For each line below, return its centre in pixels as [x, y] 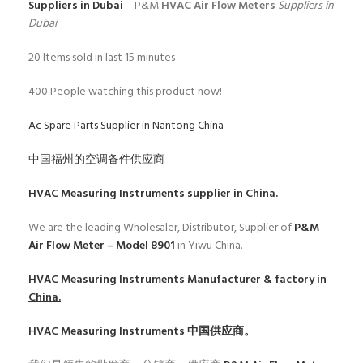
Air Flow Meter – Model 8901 [103, 246]
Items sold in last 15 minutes [109, 58]
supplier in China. [231, 194]
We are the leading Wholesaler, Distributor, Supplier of [161, 228]
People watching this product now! [136, 92]
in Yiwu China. [210, 246]
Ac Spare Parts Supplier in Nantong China [126, 126]
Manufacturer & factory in [256, 280]
